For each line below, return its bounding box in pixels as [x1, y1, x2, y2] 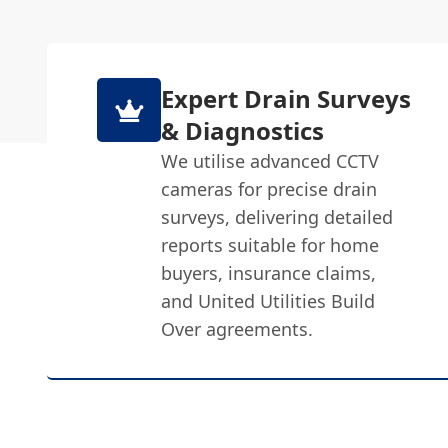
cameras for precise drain [161, 177, 378, 201]
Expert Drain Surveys [161, 82, 412, 115]
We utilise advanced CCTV [161, 149, 380, 173]
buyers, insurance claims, [161, 261, 377, 285]
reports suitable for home [161, 233, 380, 257]
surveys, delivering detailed [161, 205, 394, 229]
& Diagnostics [161, 114, 325, 147]
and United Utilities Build [161, 289, 376, 313]
